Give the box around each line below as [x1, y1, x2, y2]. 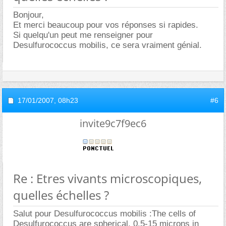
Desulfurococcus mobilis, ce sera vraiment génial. [13, 40, 202, 50]
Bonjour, [13, 10, 44, 20]
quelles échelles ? [13, 186, 109, 203]
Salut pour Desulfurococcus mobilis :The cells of [13, 208, 196, 218]
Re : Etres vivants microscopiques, [13, 169, 202, 187]
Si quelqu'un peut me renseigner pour [13, 30, 153, 40]
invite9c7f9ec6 [80, 116, 146, 130]
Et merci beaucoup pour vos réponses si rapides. [13, 20, 198, 30]
